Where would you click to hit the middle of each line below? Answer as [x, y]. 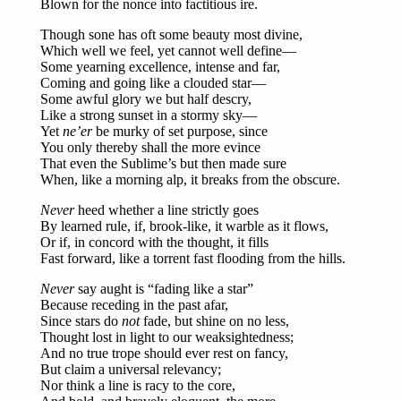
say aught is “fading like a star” [164, 289]
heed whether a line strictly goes [166, 210]
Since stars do [81, 321]
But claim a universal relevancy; [131, 370]
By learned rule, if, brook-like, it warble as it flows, [184, 226]
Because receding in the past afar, [134, 305]
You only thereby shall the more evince [150, 148]
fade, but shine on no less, [214, 321]
